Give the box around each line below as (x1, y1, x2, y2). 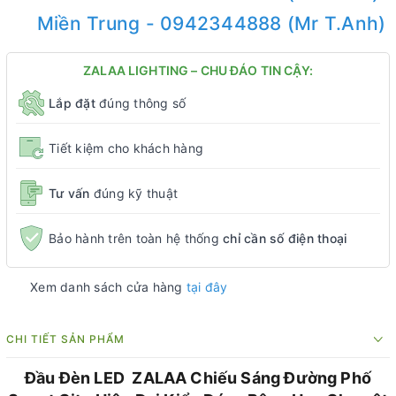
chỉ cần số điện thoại (223, 230, 347, 246)
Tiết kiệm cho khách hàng (49, 140, 203, 156)
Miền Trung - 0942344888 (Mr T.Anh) (36, 12, 386, 34)
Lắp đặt (49, 95, 95, 110)
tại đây (186, 279, 228, 294)
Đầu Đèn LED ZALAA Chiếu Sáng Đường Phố (24, 369, 372, 387)
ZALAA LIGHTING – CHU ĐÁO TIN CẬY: (83, 63, 313, 78)
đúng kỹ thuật (93, 185, 178, 201)
